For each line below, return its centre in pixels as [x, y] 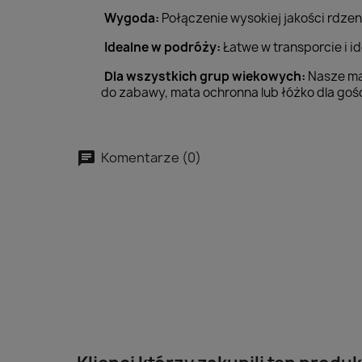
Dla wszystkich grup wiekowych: [205, 76]
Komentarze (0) [150, 157]
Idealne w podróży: [162, 47]
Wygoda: [132, 18]
